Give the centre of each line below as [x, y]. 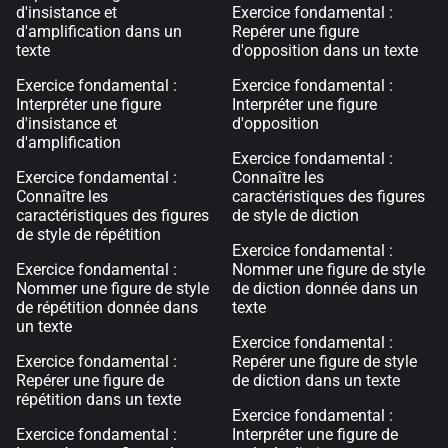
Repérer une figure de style [324, 361]
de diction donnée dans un [325, 288]
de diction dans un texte [316, 380]
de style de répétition [88, 234]
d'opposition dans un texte [325, 50]
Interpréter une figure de [315, 434]
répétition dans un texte [98, 399]
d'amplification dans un [99, 31]
